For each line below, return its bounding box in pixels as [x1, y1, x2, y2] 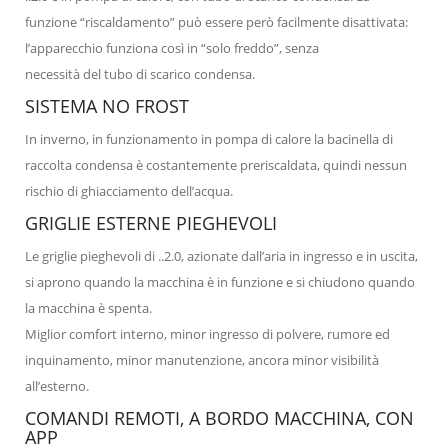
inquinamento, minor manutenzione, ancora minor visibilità [25, 350, 379, 369]
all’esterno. [25, 376, 89, 395]
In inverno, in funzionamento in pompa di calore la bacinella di [25, 129, 393, 148]
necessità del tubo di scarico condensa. [25, 64, 255, 83]
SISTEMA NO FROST [25, 93, 189, 118]
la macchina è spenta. [25, 298, 152, 317]
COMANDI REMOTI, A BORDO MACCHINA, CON [25, 405, 414, 430]
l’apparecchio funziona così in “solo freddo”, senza [25, 38, 319, 57]
